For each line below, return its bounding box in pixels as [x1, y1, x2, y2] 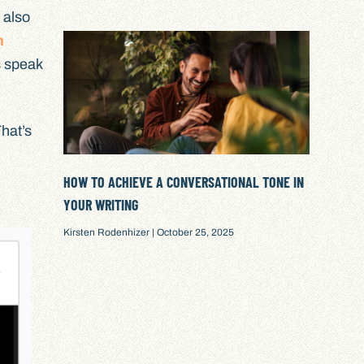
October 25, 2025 [154, 226, 235, 238]
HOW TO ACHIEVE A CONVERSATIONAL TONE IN [63, 172, 305, 191]
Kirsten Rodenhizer [63, 226, 153, 238]
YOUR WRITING [63, 195, 139, 214]
